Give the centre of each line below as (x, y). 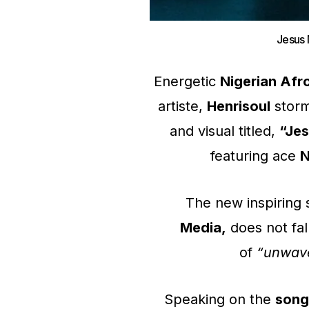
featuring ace (255, 156)
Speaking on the (220, 299)
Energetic (187, 81)
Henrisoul (238, 106)
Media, (203, 228)
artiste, (182, 106)
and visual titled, (225, 131)
